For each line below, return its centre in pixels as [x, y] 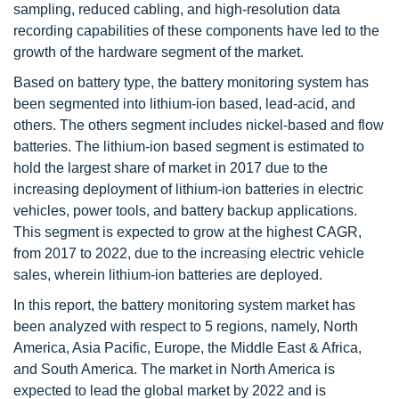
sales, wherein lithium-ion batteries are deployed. [168, 275]
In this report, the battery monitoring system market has [184, 305]
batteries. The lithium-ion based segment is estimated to [189, 147]
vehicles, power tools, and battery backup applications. [185, 211]
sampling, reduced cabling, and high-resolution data [177, 10]
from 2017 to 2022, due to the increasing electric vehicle [189, 254]
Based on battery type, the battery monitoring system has [191, 83]
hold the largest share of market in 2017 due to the [171, 168]
